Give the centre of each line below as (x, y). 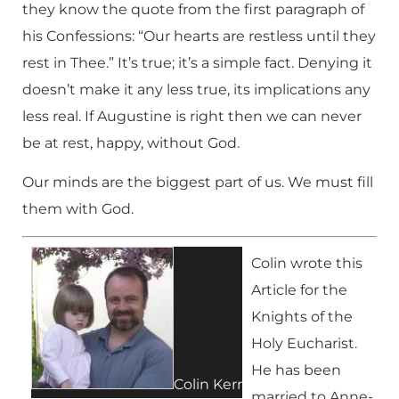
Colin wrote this (307, 264)
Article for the (299, 290)
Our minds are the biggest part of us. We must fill (198, 183)
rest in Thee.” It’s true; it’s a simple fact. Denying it (197, 63)
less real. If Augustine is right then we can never (192, 117)
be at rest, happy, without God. (131, 143)
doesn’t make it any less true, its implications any (196, 90)
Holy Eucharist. (304, 344)
